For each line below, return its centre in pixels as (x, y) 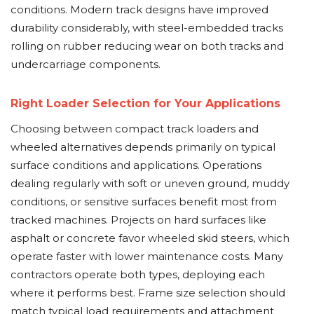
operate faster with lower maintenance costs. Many (147, 256)
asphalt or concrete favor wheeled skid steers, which (150, 238)
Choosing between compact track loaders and (135, 129)
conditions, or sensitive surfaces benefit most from (144, 202)
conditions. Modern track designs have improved (139, 9)
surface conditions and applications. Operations (136, 165)
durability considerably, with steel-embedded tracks (147, 28)
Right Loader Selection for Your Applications (145, 103)
